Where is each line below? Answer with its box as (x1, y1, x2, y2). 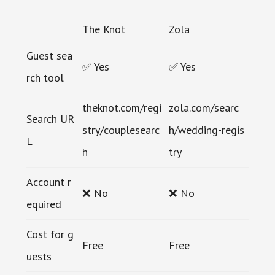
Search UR (26, 111, 74, 126)
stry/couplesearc (82, 122, 160, 137)
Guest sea (26, 48, 72, 63)
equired (26, 196, 61, 211)
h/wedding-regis (168, 122, 244, 137)
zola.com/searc (168, 100, 239, 115)
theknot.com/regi (82, 100, 161, 115)
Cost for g (26, 227, 74, 241)
